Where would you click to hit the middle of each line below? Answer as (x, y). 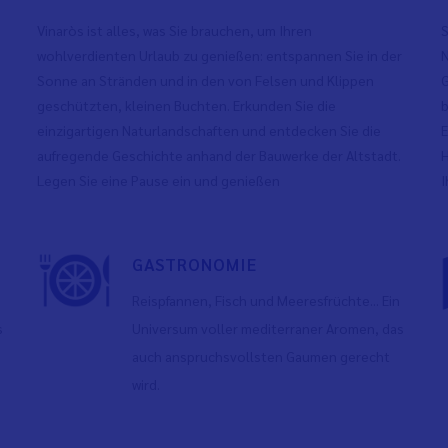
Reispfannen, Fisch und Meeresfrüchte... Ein (266, 300)
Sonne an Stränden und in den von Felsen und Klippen (206, 80)
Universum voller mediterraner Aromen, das (268, 328)
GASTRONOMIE (195, 264)
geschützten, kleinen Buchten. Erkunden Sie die (187, 105)
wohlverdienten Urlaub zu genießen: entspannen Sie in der (220, 55)
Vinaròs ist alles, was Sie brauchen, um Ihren (175, 30)
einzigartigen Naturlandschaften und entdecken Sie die (209, 130)
